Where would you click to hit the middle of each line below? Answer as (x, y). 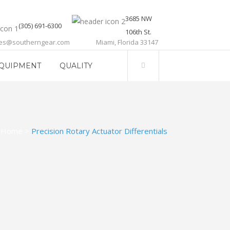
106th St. (138, 32)
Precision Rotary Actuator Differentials (99, 131)
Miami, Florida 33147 (127, 42)
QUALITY (76, 66)
